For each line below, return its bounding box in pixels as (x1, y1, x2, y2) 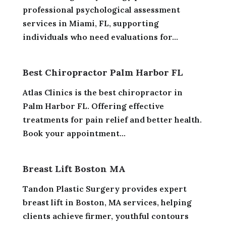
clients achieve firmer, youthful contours (22, 210, 189, 221)
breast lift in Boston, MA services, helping (22, 197, 192, 207)
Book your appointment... (22, 128, 126, 138)
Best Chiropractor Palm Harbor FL (22, 66, 183, 78)
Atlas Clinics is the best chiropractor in (22, 87, 183, 97)
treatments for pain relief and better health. (22, 114, 202, 125)
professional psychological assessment (22, 4, 180, 15)
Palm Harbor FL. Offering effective (22, 100, 164, 111)
